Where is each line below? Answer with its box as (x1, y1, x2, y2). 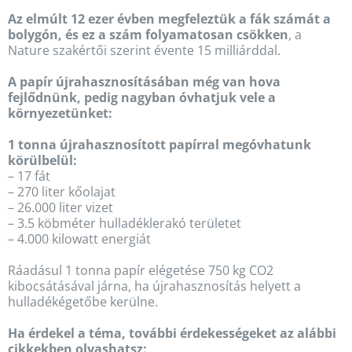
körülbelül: (7, 152, 77, 170)
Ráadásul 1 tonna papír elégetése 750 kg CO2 (7, 262, 273, 280)
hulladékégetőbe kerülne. (7, 293, 158, 311)
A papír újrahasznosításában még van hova (7, 73, 280, 91)
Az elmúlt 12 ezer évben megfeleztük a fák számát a (7, 10, 331, 28)
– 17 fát (7, 167, 50, 185)
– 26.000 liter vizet (7, 199, 113, 217)
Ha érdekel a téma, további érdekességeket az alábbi (7, 324, 336, 343)
